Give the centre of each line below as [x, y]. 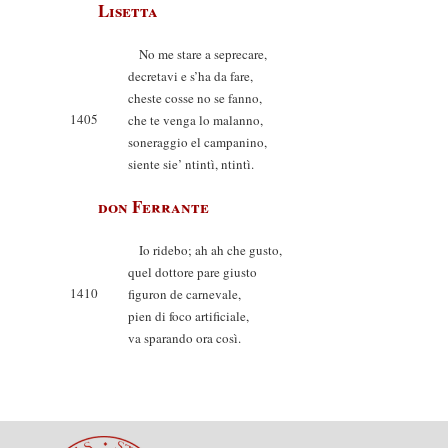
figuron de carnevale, [184, 294]
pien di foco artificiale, [188, 316]
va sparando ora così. [184, 338]
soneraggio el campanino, [197, 142]
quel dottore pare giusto [192, 272]
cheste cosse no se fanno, [195, 98]
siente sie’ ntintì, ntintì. [191, 164]
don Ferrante [153, 206]
